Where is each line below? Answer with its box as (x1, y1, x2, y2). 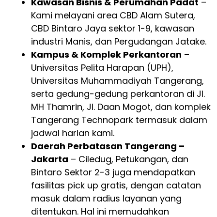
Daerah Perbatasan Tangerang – (31, 140, 185, 153)
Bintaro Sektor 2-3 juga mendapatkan (31, 166, 195, 179)
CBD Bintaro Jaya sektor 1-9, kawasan (31, 22, 194, 35)
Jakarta (31, 153, 68, 166)
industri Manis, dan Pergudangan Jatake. (31, 35, 206, 48)
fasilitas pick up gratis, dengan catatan (31, 179, 201, 192)
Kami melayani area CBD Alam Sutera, (31, 9, 195, 22)
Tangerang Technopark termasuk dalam (31, 114, 207, 126)
